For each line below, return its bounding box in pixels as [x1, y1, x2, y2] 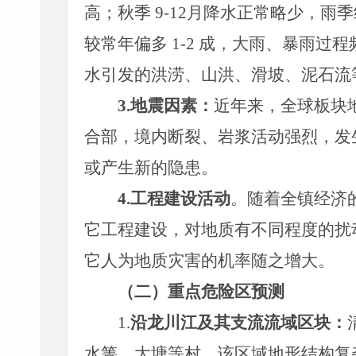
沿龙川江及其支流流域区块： [130, 313, 347, 332]
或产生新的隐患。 [84, 158, 218, 177]
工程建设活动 [130, 189, 230, 208]
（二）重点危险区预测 [118, 282, 284, 301]
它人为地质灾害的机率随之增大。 [84, 251, 335, 270]
